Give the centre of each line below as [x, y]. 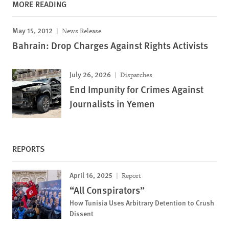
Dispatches [135, 75]
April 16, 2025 [91, 175]
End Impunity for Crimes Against [136, 89]
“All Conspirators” [107, 190]
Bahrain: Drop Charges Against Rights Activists [110, 45]
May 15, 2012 [32, 30]
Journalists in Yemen [112, 104]
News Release [81, 31]
